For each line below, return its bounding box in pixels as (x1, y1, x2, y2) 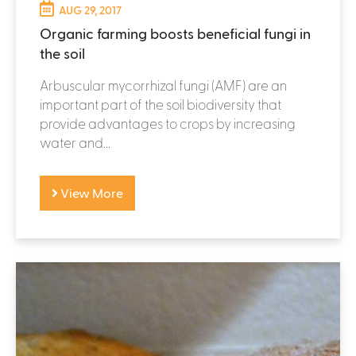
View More (58, 184, 123, 200)
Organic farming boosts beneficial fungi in (40, 24, 311, 41)
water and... (40, 133, 110, 150)
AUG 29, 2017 (59, 2, 122, 17)
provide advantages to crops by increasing (40, 114, 296, 131)
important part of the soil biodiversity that (40, 95, 281, 112)
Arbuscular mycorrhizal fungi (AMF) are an (40, 76, 287, 93)
